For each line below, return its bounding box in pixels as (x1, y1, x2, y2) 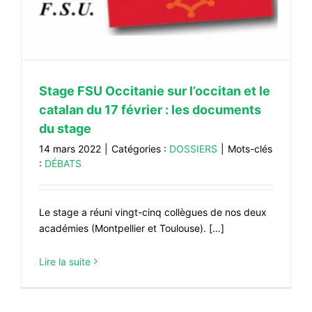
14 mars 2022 (39, 142, 101, 155)
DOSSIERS (169, 142, 217, 155)
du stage (39, 120, 91, 136)
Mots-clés (228, 142, 272, 155)
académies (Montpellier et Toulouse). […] (39, 221, 224, 234)
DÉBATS (45, 157, 81, 169)
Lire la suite (39, 255, 91, 267)
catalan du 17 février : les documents (39, 102, 261, 117)
